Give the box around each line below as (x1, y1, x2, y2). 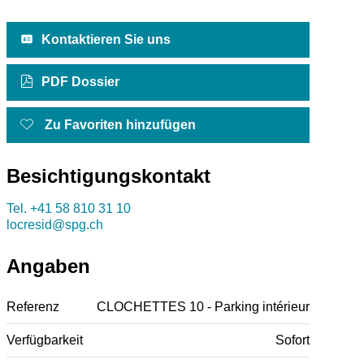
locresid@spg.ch (6, 217, 103, 232)
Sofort (275, 332, 310, 347)
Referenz (6, 299, 59, 314)
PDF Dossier (41, 75, 119, 89)
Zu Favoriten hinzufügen (44, 117, 196, 132)
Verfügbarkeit (6, 332, 83, 347)
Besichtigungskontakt (6, 164, 210, 187)
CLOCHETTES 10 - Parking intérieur (96, 299, 310, 314)
